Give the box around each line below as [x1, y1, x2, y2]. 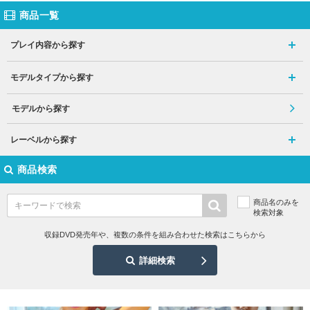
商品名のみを [253, 197, 299, 206]
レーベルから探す [10, 134, 77, 145]
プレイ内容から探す [10, 39, 85, 50]
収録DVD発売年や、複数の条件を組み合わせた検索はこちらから [44, 230, 266, 239]
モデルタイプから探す [10, 72, 93, 82]
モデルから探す [12, 103, 70, 113]
